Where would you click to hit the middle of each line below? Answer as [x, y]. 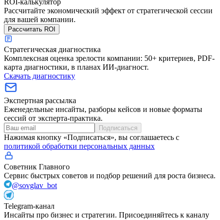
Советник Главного [37, 166]
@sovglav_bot [34, 185]
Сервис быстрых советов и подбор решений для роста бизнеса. [110, 175]
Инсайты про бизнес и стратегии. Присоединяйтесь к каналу [107, 215]
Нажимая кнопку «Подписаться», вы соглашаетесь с [92, 137]
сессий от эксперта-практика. [53, 118]
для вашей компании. [40, 19]
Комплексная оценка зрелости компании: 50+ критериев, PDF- [109, 58]
